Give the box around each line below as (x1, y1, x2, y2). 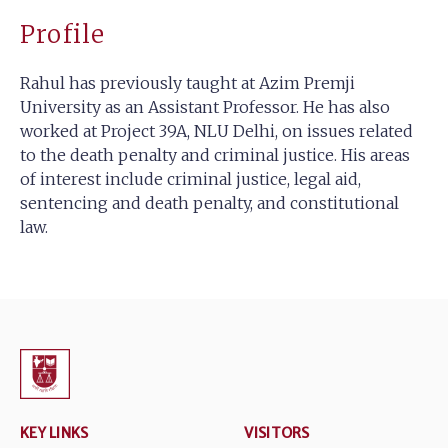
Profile (20, 19, 106, 50)
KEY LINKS (20, 424, 89, 442)
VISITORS (244, 424, 310, 442)
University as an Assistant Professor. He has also (20, 97, 390, 117)
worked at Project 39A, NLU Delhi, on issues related (20, 121, 413, 141)
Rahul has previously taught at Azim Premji (20, 73, 355, 93)
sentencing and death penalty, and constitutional (20, 193, 399, 213)
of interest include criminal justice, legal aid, (20, 169, 361, 189)
